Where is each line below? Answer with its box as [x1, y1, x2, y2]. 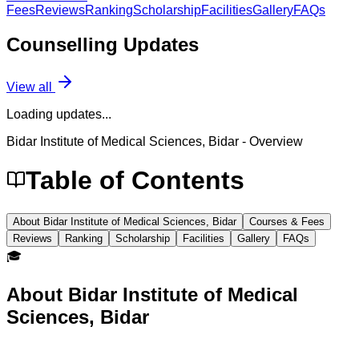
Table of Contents [26, 166, 244, 196]
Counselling [6, 33, 123, 55]
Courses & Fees [249, 215, 325, 228]
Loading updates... [6, 107, 111, 121]
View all [6, 79, 55, 94]
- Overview [239, 134, 303, 148]
